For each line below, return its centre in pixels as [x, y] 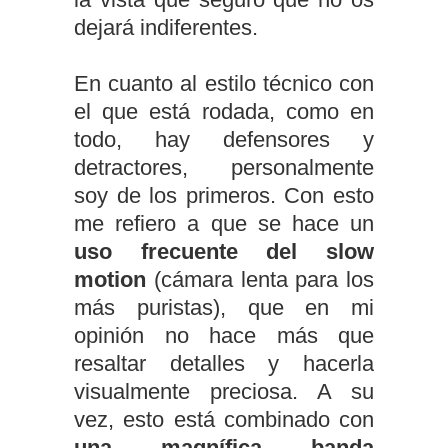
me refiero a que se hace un [224, 223]
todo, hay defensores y [224, 139]
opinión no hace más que [224, 335]
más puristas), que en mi [224, 307]
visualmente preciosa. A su [224, 391]
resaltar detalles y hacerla [224, 363]
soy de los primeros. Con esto [224, 195]
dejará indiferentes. [166, 27]
